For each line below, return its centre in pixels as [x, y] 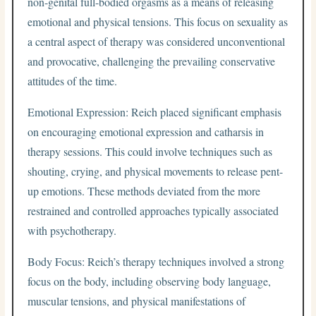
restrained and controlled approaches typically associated [153, 210]
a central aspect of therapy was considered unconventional [157, 41]
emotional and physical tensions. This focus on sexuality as [158, 21]
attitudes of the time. [73, 80]
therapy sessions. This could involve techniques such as [150, 151]
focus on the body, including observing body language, [150, 281]
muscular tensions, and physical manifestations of [137, 300]
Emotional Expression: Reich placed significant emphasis [155, 111]
